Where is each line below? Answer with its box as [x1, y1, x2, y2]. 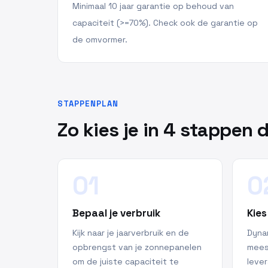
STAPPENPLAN [57, 99, 119, 109]
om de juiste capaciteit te [72, 256, 179, 267]
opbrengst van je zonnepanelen [72, 242, 202, 252]
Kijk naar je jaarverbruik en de [72, 227, 189, 238]
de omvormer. [72, 34, 127, 45]
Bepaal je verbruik [72, 206, 160, 220]
